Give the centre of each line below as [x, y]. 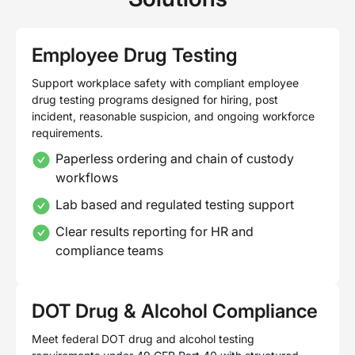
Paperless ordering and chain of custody [175, 158]
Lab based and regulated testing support [175, 204]
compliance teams [109, 250]
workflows [87, 177]
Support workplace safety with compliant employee [165, 82]
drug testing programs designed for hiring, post [155, 99]
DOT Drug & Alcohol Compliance [175, 311]
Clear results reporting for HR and [155, 231]
